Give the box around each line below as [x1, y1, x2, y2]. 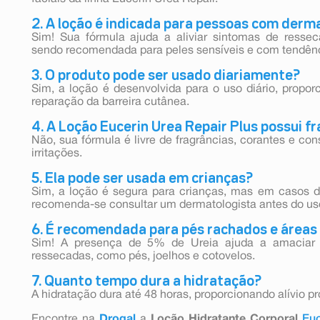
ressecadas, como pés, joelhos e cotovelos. [31, 251, 255, 261]
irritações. [31, 148, 82, 159]
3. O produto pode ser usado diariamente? [31, 69, 300, 82]
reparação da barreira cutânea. [31, 96, 189, 107]
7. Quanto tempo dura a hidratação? [31, 274, 261, 288]
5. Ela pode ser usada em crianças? [31, 171, 253, 185]
